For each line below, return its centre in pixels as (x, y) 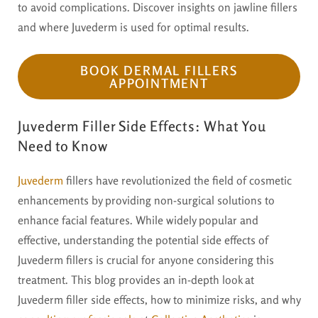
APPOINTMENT (159, 83)
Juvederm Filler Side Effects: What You (142, 126)
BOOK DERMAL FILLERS (159, 71)
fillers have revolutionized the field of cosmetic (177, 181)
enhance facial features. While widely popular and (138, 220)
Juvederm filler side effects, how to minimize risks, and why (159, 300)
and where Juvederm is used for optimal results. (133, 27)
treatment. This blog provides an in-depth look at (136, 280)
